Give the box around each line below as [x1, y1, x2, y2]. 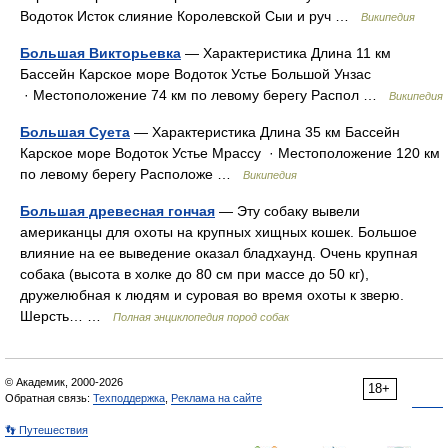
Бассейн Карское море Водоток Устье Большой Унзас [20, 66, 371, 82]
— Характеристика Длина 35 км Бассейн [130, 124, 400, 140]
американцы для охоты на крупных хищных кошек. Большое [20, 224, 417, 240]
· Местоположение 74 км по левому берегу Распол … [20, 87, 389, 103]
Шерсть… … [20, 308, 113, 324]
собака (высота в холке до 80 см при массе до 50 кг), [20, 266, 369, 282]
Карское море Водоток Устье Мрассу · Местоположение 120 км [20, 145, 440, 161]
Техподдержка [93, 392, 165, 404]
